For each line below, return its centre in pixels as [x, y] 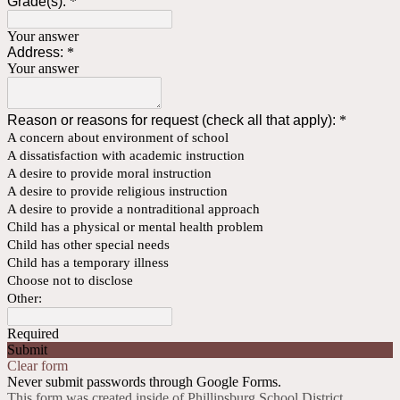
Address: [35, 53]
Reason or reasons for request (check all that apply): [171, 121]
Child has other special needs [88, 245]
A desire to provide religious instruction [117, 192]
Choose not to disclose [70, 281]
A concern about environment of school [118, 138]
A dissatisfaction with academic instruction [126, 156]
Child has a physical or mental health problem [135, 227]
